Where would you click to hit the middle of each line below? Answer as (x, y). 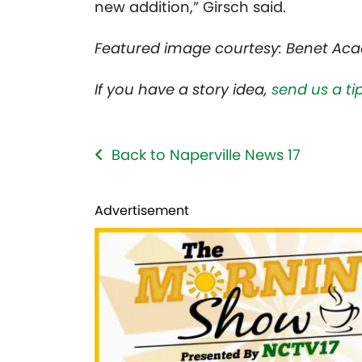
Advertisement (142, 210)
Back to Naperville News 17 (206, 155)
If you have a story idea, (183, 89)
